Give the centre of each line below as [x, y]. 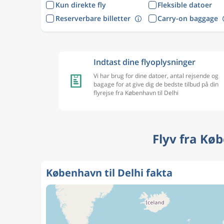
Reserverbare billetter [93, 18]
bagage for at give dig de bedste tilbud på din [156, 84]
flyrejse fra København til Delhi [136, 93]
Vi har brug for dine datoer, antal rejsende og [156, 76]
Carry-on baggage [188, 18]
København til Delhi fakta [109, 173]
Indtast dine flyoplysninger [144, 62]
